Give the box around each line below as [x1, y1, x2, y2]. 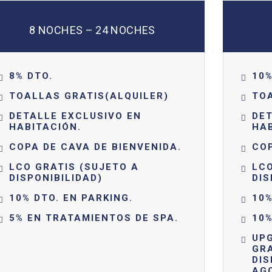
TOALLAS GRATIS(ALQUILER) [9, 90, 169, 101]
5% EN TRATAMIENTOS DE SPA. [9, 212, 178, 223]
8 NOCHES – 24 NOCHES [29, 24, 155, 36]
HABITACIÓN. [9, 121, 81, 132]
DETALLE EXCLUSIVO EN [9, 110, 141, 121]
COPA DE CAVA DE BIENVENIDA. [9, 141, 182, 152]
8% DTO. [9, 70, 53, 81]
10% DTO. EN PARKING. [9, 192, 133, 203]
